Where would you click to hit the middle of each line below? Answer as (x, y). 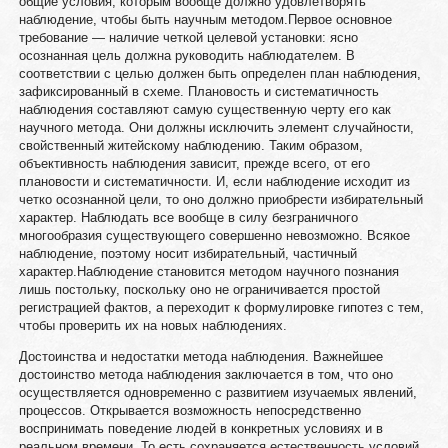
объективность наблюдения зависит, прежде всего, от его (194, 163)
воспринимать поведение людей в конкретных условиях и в (200, 428)
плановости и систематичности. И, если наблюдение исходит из (214, 181)
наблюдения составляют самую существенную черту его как (204, 109)
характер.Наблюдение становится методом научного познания (208, 271)
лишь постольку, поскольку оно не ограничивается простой (199, 289)
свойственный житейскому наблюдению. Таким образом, (190, 145)
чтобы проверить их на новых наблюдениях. (152, 325)
